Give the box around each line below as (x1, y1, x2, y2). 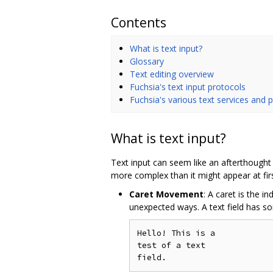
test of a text (137, 239, 205, 250)
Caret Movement (129, 188, 204, 200)
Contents (111, 13, 166, 31)
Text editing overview (130, 68, 214, 80)
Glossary (130, 55, 164, 67)
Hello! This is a (137, 227, 215, 238)
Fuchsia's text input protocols (130, 80, 246, 93)
